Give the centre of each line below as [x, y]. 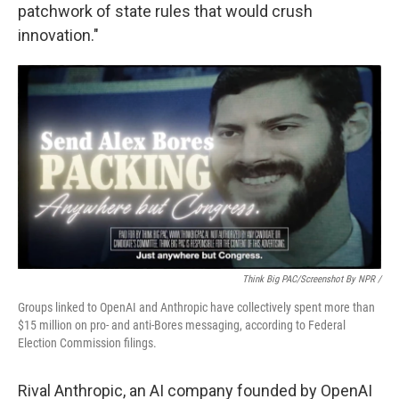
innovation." [58, 35]
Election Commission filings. [87, 343]
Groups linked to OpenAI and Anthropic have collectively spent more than [196, 308]
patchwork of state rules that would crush [165, 11]
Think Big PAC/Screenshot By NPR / [312, 280]
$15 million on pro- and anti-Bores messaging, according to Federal [182, 326]
